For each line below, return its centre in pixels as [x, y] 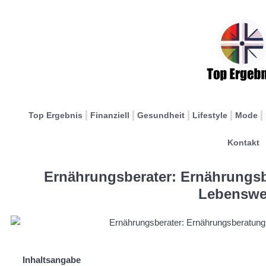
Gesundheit [161, 115]
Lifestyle [210, 115]
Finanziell [110, 115]
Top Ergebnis [56, 115]
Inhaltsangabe [52, 259]
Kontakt [243, 142]
